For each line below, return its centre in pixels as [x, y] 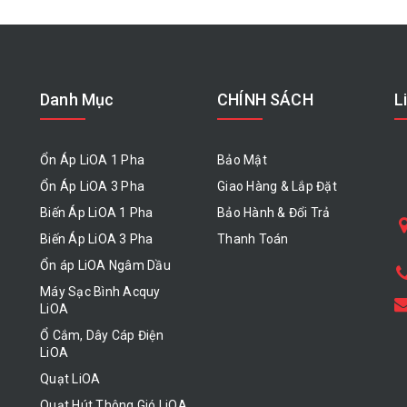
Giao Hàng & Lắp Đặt [277, 187]
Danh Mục [77, 100]
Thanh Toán [253, 239]
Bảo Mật [242, 160]
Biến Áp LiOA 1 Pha [97, 213]
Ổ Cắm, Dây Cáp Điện [102, 336]
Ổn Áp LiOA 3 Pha [92, 187]
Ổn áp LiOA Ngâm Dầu [105, 266]
